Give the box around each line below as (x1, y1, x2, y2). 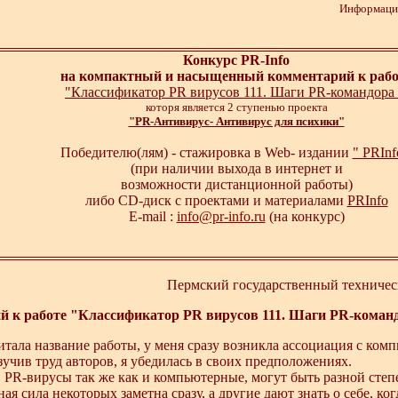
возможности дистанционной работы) (120, 177, 353, 192)
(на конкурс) (265, 209, 345, 224)
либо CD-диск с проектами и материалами (84, 193, 347, 208)
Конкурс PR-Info (183, 52, 290, 68)
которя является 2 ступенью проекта (145, 100, 328, 114)
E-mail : (128, 209, 177, 224)
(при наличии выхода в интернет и (130, 161, 343, 176)
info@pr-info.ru (176, 209, 266, 224)
